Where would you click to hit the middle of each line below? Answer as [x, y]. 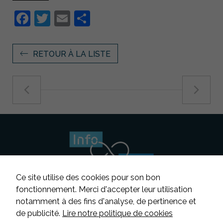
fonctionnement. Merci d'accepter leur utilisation [104, 189]
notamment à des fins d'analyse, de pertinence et [106, 201]
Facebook [66, 18]
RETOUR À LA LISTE [72, 54]
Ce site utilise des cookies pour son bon [88, 177]
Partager [122, 18]
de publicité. [39, 213]
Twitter [76, 18]
